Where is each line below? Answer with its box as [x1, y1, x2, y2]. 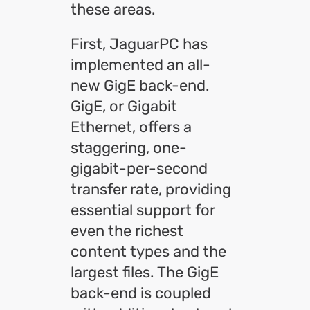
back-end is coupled [71, 284, 211, 302]
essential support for [71, 201, 215, 219]
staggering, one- [71, 138, 187, 157]
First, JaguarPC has [71, 35, 208, 53]
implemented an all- [71, 55, 210, 74]
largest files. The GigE [71, 263, 219, 282]
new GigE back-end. [71, 76, 210, 95]
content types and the [71, 242, 226, 261]
